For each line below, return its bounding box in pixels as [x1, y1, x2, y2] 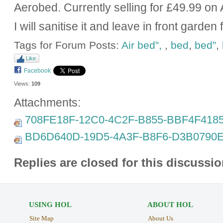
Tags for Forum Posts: [13, 39, 121, 51]
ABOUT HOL [147, 200, 193, 209]
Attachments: [13, 96, 81, 109]
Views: [13, 81, 30, 87]
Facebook [23, 67, 51, 75]
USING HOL [28, 200, 72, 209]
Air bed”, [121, 39, 165, 51]
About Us [147, 214, 173, 222]
